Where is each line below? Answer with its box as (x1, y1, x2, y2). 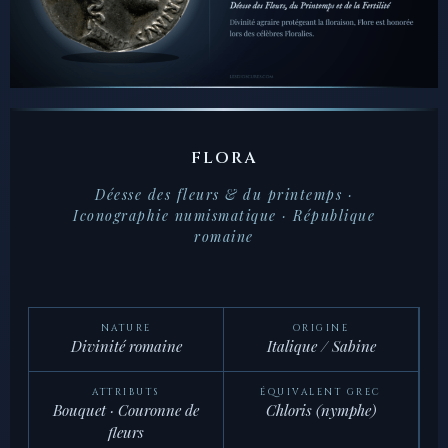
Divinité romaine (70, 336, 182, 357)
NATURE (100, 322, 152, 335)
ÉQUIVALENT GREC (260, 386, 382, 399)
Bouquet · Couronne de (53, 400, 199, 421)
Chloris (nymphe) (266, 400, 376, 421)
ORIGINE (292, 322, 350, 335)
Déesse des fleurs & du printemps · (95, 185, 353, 204)
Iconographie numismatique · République (73, 206, 375, 225)
